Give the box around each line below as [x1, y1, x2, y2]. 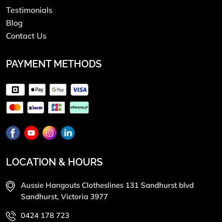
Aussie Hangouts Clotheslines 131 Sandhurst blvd [21, 180, 194, 190]
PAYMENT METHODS [6, 57, 102, 70]
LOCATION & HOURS [6, 156, 103, 168]
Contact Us [6, 30, 47, 41]
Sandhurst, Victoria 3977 [21, 191, 108, 201]
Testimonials [6, 4, 53, 15]
